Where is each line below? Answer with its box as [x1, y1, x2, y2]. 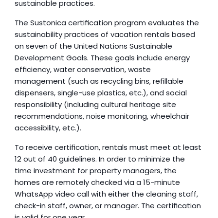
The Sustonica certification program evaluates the [15, 18, 199, 28]
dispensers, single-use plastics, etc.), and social [15, 88, 187, 98]
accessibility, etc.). [15, 123, 81, 133]
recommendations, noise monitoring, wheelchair [15, 111, 189, 121]
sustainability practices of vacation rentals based [15, 29, 195, 39]
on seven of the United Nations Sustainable [15, 41, 172, 51]
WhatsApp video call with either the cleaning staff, [15, 189, 198, 199]
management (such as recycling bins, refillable [15, 76, 183, 86]
